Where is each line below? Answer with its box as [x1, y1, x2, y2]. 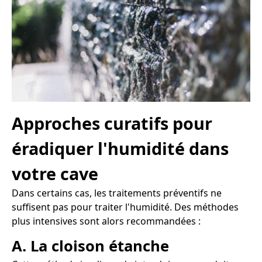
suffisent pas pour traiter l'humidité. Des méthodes [12, 200, 239, 213]
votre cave [12, 161, 98, 185]
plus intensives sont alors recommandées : [12, 214, 201, 227]
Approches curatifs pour [12, 111, 212, 135]
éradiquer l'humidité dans [12, 136, 229, 160]
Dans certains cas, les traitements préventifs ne [12, 186, 222, 199]
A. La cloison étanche [12, 236, 169, 257]
